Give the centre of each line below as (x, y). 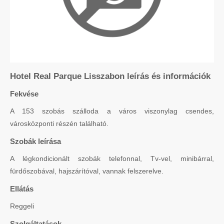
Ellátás (22, 188)
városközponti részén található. (59, 123)
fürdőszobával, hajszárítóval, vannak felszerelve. (87, 171)
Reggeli (22, 206)
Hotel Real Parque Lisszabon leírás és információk (110, 76)
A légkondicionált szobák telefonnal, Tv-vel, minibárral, (112, 158)
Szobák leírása (35, 141)
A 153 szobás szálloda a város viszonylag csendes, (112, 111)
